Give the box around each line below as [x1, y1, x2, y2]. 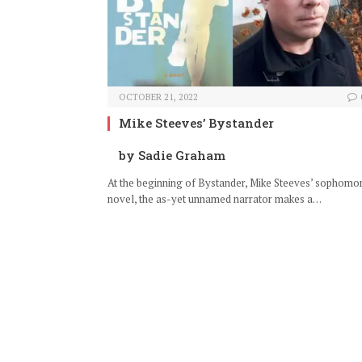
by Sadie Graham [119, 147, 225, 164]
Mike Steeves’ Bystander [119, 115, 274, 132]
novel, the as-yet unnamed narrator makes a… [107, 192, 322, 207]
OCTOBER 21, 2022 [119, 91, 198, 103]
